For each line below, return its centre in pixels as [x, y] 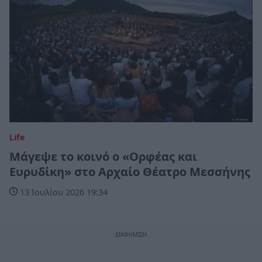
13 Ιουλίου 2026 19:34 [63, 192]
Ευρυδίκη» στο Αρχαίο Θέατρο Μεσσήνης [130, 171]
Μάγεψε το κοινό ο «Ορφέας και [103, 156]
